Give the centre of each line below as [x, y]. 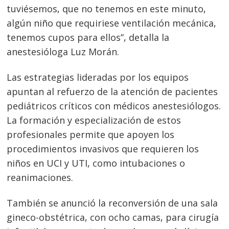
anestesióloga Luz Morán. [63, 52]
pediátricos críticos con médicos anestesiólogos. [114, 106]
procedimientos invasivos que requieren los [103, 148]
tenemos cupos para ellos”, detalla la [88, 38]
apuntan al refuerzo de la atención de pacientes [112, 91]
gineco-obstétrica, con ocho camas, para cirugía [113, 217]
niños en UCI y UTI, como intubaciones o [96, 163]
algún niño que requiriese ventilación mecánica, [112, 23]
